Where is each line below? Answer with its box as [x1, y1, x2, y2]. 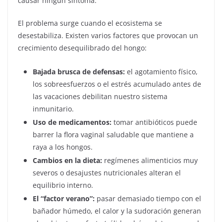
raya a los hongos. [33, 142, 93, 152]
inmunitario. [33, 104, 74, 113]
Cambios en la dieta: [33, 156, 102, 165]
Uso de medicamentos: [33, 117, 111, 127]
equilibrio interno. [33, 180, 93, 190]
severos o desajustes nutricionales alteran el [33, 168, 181, 177]
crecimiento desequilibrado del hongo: [18, 43, 147, 53]
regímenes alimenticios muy [102, 156, 198, 165]
